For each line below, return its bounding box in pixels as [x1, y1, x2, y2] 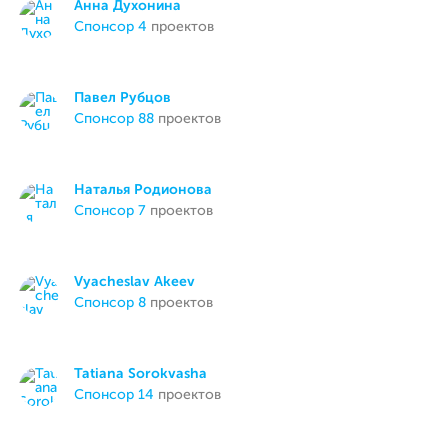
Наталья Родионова [74, 183, 213, 197]
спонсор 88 [84, 112, 155, 126]
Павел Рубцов [74, 91, 172, 105]
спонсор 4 [84, 20, 148, 34]
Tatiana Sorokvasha [74, 367, 208, 381]
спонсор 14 [84, 388, 155, 402]
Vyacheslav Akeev [74, 275, 196, 289]
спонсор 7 [84, 204, 147, 218]
